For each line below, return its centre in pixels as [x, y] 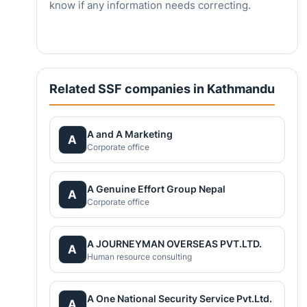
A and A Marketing [130, 134]
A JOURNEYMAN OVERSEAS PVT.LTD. [174, 243]
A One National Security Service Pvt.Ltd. [179, 298]
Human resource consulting [139, 256]
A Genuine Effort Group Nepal [156, 188]
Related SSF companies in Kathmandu [162, 89]
